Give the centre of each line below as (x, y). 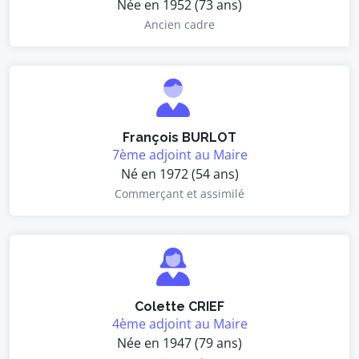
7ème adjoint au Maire (179, 155)
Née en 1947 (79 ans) (179, 343)
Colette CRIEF (179, 307)
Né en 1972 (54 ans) (179, 174)
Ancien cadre (179, 24)
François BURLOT (179, 137)
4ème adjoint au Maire (179, 324)
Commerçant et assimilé (179, 194)
